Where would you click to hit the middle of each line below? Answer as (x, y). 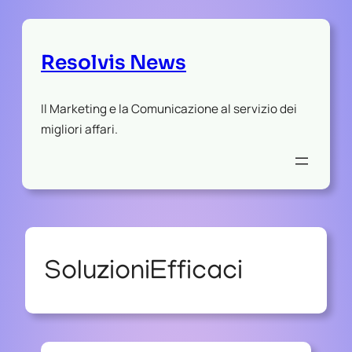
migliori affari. (79, 129)
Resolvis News (114, 62)
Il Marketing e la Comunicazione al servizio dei (169, 108)
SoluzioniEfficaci (143, 273)
